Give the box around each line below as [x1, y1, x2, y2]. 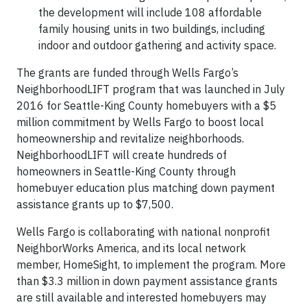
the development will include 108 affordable [38, 5, 262, 19]
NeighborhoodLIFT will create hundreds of [16, 148, 227, 162]
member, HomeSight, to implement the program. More [16, 258, 286, 271]
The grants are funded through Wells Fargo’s [16, 66, 238, 79]
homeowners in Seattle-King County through [16, 164, 236, 178]
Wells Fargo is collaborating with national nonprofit [16, 225, 270, 238]
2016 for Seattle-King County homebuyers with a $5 [16, 99, 276, 112]
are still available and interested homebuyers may [16, 291, 267, 304]
